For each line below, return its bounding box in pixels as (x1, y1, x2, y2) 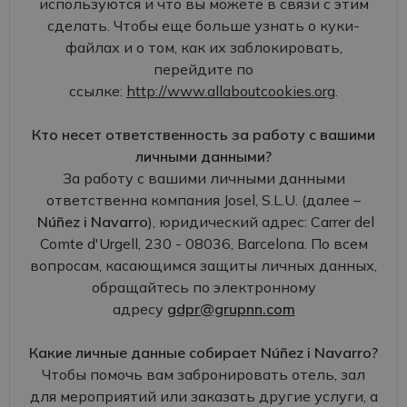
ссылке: (69, 82, 126, 100)
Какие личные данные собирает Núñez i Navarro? (29, 343, 378, 362)
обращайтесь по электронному (91, 278, 316, 296)
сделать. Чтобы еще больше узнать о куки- (47, 16, 360, 35)
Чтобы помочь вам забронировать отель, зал (42, 365, 365, 383)
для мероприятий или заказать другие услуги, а (29, 387, 378, 405)
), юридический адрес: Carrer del (147, 213, 374, 231)
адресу (112, 300, 167, 318)
